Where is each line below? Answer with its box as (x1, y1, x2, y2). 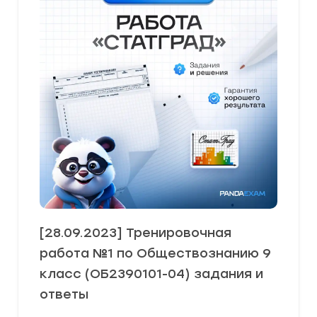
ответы (40, 287, 88, 302)
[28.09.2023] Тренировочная (40, 225, 231, 241)
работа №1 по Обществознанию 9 (40, 246, 271, 261)
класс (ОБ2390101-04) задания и (40, 266, 263, 282)
